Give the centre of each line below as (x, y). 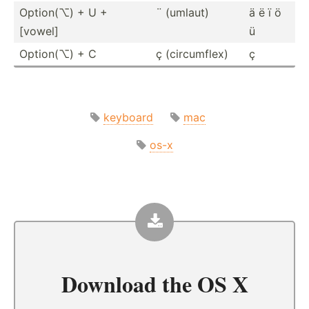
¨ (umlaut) (182, 12)
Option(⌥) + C (58, 53)
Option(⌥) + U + (63, 12)
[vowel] (39, 31)
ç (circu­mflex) (192, 53)
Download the (129, 283)
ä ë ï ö (265, 12)
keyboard (128, 117)
